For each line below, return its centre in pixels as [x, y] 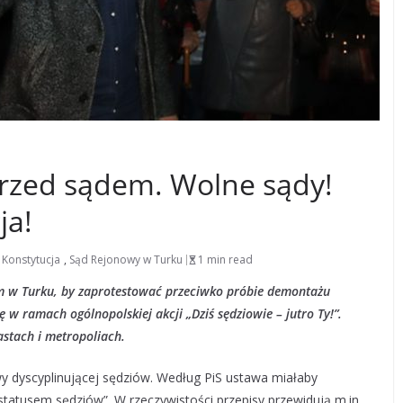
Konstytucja [31, 260]
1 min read [225, 260]
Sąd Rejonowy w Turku [126, 260]
